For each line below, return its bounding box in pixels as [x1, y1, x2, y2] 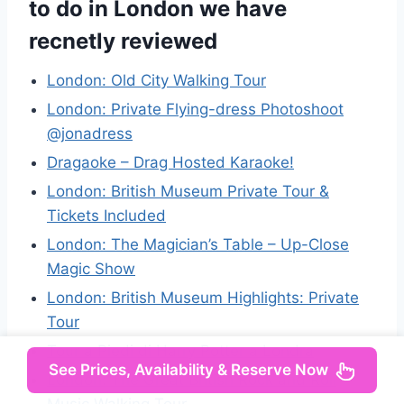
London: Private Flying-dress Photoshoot [47, 99, 344, 118]
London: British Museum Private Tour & [47, 181, 329, 200]
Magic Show [47, 259, 135, 278]
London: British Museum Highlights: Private [47, 288, 359, 307]
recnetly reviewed [29, 27, 217, 54]
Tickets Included [47, 206, 166, 225]
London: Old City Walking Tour [47, 70, 266, 89]
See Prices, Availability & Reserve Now [49, 361, 328, 379]
